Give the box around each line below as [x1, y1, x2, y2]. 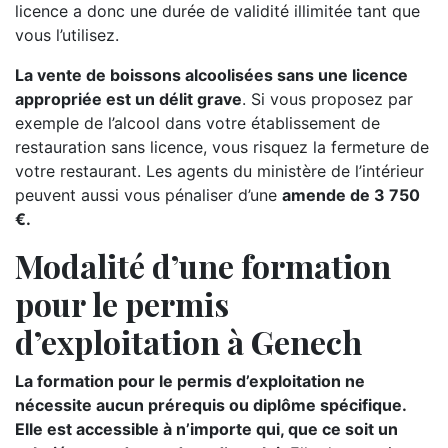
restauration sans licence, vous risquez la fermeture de [15, 137, 429, 157]
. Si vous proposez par [242, 89, 413, 109]
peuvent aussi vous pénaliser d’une [15, 185, 282, 205]
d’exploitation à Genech [15, 320, 362, 363]
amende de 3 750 [282, 185, 420, 205]
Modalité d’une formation [15, 244, 391, 287]
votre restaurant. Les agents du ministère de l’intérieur [15, 161, 424, 181]
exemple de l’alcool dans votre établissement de [15, 113, 380, 133]
